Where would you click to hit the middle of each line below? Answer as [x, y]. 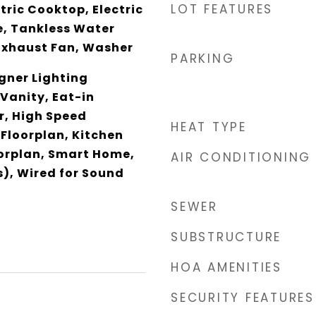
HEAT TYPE [209, 127]
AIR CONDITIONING [241, 157]
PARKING [203, 59]
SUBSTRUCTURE [226, 237]
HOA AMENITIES [226, 267]
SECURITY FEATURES [243, 298]
